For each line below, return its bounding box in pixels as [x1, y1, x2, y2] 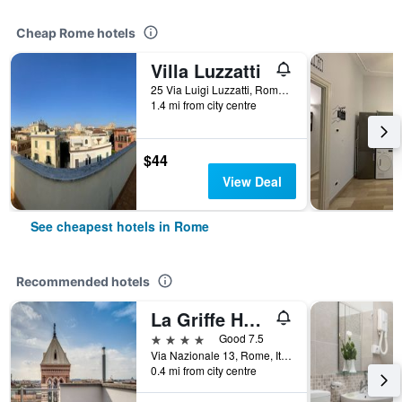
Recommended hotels [16, 274, 150, 289]
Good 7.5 [219, 330, 264, 345]
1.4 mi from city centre [151, 97, 257, 112]
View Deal [222, 172, 282, 190]
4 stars [150, 329, 192, 346]
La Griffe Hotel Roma [243, 306, 261, 332]
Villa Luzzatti [151, 57, 261, 83]
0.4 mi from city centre [151, 363, 257, 378]
